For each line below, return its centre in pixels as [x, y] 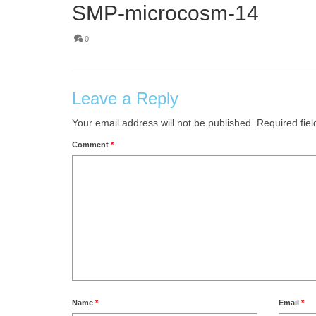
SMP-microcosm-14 [165, 13]
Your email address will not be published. [163, 123]
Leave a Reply [125, 99]
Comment [91, 145]
